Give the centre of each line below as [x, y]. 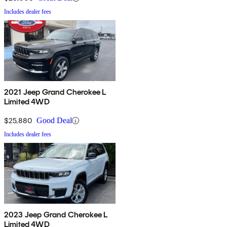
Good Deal [54, 121]
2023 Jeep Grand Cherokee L [56, 215]
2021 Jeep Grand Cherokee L [55, 92]
